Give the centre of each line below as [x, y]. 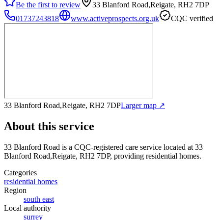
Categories [20, 172]
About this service [49, 126]
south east [39, 199]
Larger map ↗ [143, 105]
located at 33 [182, 147]
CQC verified [192, 18]
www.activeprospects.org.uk [115, 18]
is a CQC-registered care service [111, 147]
